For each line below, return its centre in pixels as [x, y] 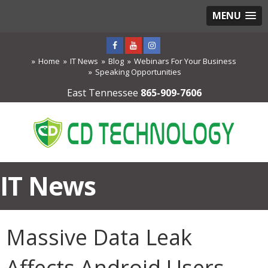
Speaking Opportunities [138, 72]
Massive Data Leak [99, 237]
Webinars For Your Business [185, 61]
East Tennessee [103, 93]
